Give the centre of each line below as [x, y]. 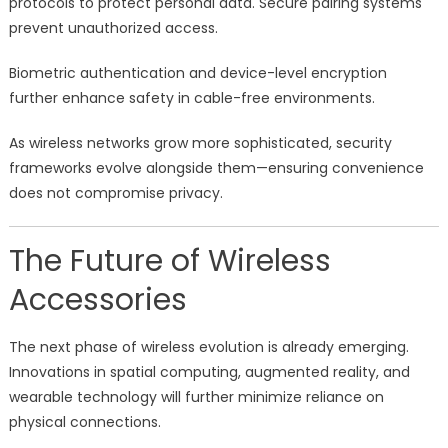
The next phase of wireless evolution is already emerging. [208, 347]
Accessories [97, 300]
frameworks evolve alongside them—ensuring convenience [216, 168]
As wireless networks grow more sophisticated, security [200, 143]
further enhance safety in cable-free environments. [191, 98]
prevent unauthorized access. [113, 28]
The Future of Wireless [169, 261]
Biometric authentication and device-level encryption [197, 73]
